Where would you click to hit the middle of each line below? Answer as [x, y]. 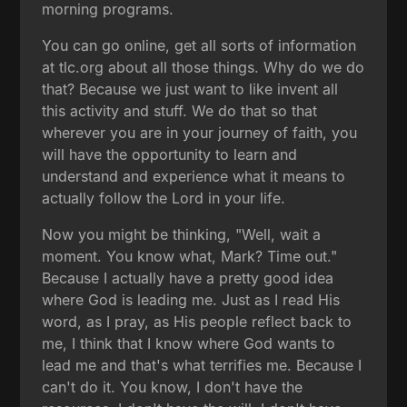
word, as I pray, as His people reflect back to [197, 321]
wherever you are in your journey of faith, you [200, 132]
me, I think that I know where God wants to [189, 343]
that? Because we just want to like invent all [190, 89]
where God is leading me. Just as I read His [191, 299]
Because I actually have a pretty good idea [188, 278]
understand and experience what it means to [194, 176]
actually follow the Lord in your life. [164, 198]
